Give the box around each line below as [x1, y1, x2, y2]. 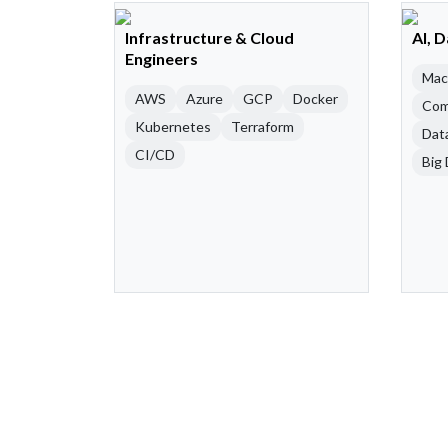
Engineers [125, 49, 198, 69]
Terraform [231, 118, 294, 136]
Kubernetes [135, 118, 211, 136]
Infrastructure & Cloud [125, 28, 294, 48]
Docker [293, 90, 338, 108]
